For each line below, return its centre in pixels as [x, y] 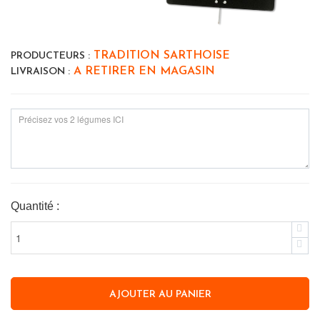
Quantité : [35, 206]
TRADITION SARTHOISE [160, 56]
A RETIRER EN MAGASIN [142, 72]
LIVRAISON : [40, 72]
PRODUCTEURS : [50, 56]
